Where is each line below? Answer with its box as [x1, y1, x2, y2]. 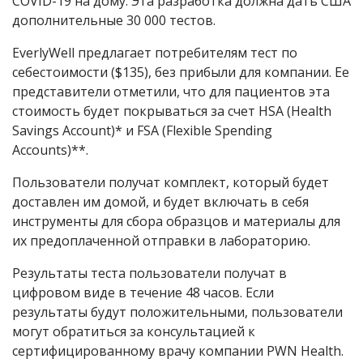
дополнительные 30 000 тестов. [12, 11, 216, 30]
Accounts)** [12, 141, 86, 160]
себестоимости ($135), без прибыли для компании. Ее [12, 63, 349, 82]
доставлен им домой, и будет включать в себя [12, 193, 309, 211]
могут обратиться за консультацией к [12, 322, 255, 341]
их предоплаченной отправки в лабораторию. [12, 232, 310, 250]
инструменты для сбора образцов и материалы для [12, 212, 340, 231]
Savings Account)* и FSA [12, 122, 159, 140]
